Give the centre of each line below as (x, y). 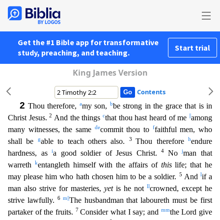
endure (202, 141)
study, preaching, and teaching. (74, 53)
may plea (22, 177)
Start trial (192, 48)
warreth (21, 165)
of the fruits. (54, 212)
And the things (79, 118)
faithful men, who (183, 129)
